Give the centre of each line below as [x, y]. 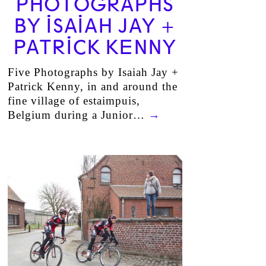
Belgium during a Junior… [78, 115]
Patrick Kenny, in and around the [92, 86]
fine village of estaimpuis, [74, 101]
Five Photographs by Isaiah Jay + [93, 72]
